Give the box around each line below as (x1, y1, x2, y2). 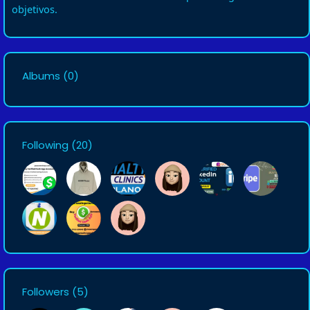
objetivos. (12, 2, 57, 16)
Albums (22, 69, 60, 83)
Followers (22, 284, 69, 299)
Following (22, 138, 69, 152)
